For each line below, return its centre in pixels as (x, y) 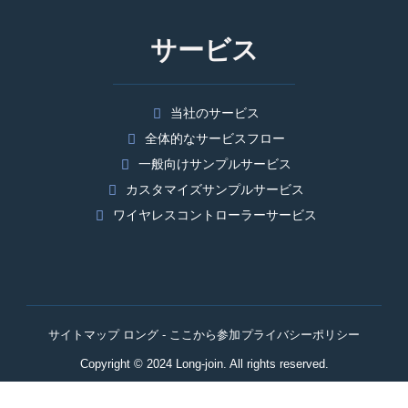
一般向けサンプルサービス (214, 164)
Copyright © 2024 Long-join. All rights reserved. (204, 363)
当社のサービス (214, 113)
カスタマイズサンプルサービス (214, 190)
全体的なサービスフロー (214, 139)
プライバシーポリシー (301, 334)
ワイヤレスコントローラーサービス (214, 215)
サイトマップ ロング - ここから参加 (144, 334)
